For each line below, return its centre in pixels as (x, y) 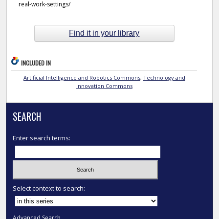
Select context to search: (49, 188)
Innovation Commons (104, 86)
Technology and (164, 78)
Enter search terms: (42, 138)
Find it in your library (104, 33)
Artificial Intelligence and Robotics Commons (82, 78)
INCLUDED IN (36, 63)
